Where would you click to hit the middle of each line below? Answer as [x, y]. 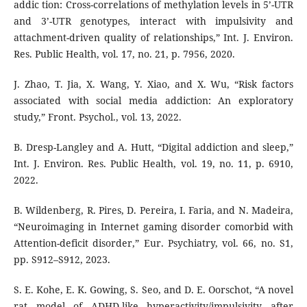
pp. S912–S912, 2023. [62, 260]
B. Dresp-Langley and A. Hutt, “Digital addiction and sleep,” [153, 147]
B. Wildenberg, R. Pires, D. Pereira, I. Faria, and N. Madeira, [153, 210]
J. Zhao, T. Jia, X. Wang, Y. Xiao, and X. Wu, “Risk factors [153, 84]
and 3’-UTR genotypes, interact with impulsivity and [153, 21]
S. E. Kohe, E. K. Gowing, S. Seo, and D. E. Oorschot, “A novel [153, 290]
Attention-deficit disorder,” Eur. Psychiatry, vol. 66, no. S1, [153, 243]
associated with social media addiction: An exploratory [153, 101]
